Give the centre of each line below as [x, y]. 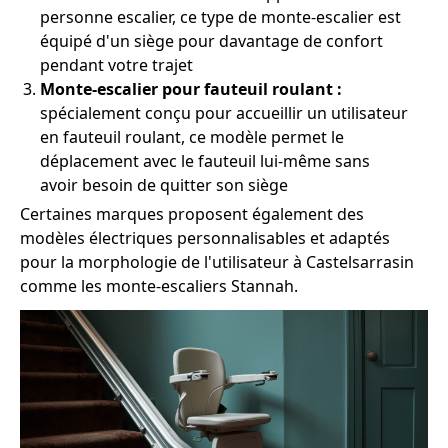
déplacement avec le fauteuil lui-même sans [205, 161]
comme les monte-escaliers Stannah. [159, 286]
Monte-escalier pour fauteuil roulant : [191, 89]
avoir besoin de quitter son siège [164, 185]
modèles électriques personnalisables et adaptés [205, 238]
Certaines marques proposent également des [192, 214]
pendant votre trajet [116, 65]
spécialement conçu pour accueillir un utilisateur [224, 113]
